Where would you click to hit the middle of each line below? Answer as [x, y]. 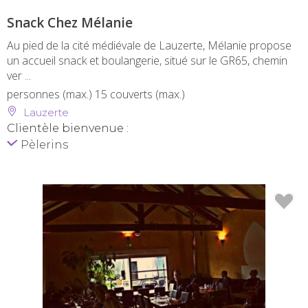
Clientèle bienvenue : [68, 129]
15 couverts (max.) [140, 95]
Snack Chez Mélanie [70, 23]
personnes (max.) [51, 95]
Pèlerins [43, 145]
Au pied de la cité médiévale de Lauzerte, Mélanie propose [149, 46]
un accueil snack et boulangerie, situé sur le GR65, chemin [147, 61]
